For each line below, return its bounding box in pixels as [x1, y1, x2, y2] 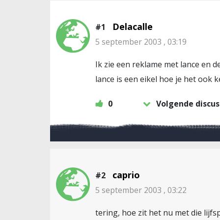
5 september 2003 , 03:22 [95, 185, 187, 195]
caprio [112, 169, 140, 181]
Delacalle [112, 21, 153, 32]
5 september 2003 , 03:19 [95, 36, 187, 47]
